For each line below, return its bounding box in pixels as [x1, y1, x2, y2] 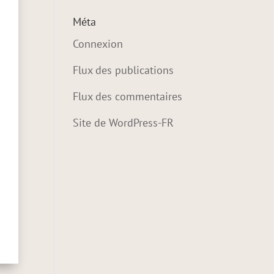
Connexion [73, 37, 124, 51]
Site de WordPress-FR [73, 116, 174, 130]
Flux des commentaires [73, 89, 183, 103]
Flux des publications [73, 63, 174, 77]
